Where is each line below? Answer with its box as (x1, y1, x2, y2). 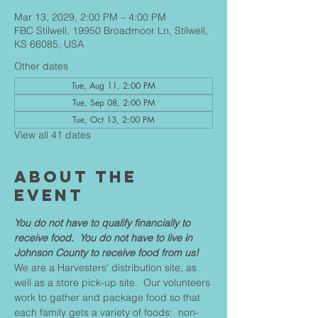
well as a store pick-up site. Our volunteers (14, 276, 213, 289)
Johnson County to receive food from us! (14, 246, 199, 259)
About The (14, 167, 137, 187)
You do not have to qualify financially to (14, 216, 193, 229)
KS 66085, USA (14, 38, 84, 50)
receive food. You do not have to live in (14, 231, 195, 244)
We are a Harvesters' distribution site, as (14, 261, 199, 274)
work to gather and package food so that (14, 291, 203, 304)
